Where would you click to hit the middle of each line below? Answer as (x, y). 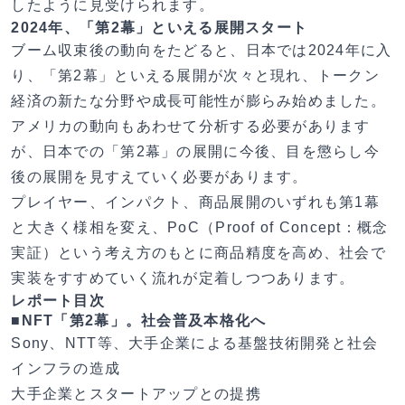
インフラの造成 (66, 368)
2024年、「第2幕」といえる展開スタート (160, 27)
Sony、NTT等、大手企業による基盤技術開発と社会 (195, 343)
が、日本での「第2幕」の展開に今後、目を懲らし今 (196, 151)
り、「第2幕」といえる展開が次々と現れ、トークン (196, 75)
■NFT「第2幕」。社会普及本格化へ (139, 320)
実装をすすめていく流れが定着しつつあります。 (183, 278)
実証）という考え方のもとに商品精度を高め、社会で (199, 252)
